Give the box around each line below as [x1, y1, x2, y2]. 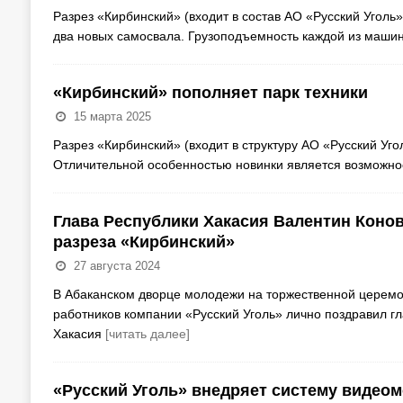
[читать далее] [104, 327, 190, 342]
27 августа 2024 [73, 259, 160, 273]
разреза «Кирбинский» [52, 233, 235, 252]
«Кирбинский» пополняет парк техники [52, 84, 368, 103]
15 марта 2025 [73, 110, 151, 124]
